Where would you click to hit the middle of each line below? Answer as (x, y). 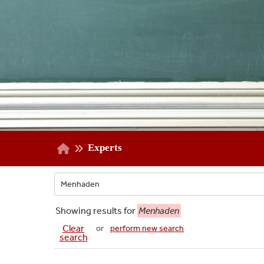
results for (115, 211)
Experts (105, 148)
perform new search (147, 229)
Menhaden (159, 211)
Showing (74, 211)
